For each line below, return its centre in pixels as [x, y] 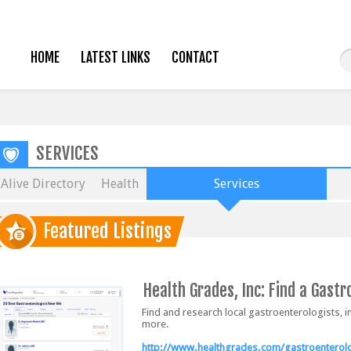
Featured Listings [107, 231]
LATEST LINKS [115, 58]
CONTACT [195, 58]
